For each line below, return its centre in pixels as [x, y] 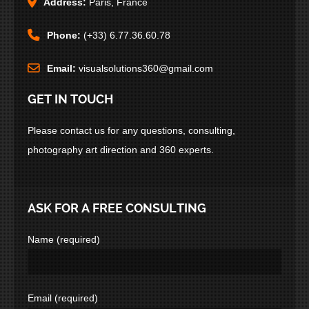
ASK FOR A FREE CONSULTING [117, 208]
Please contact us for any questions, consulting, [131, 130]
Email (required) [63, 298]
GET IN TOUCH [70, 99]
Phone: [64, 35]
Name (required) [64, 239]
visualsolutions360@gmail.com [146, 68]
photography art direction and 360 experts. [121, 150]
